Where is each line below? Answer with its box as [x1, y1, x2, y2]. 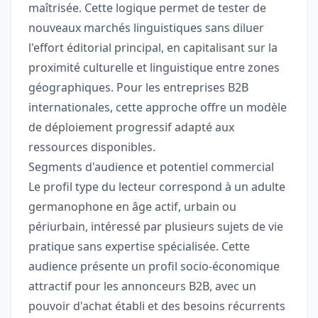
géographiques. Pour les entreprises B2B [28, 79, 248, 96]
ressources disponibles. [28, 139, 155, 155]
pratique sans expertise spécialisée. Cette [28, 238, 250, 255]
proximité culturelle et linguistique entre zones [28, 60, 280, 76]
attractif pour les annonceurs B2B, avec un [28, 278, 256, 295]
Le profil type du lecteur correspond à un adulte [28, 179, 285, 195]
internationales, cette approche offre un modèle [28, 99, 287, 116]
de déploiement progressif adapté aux [28, 119, 234, 136]
